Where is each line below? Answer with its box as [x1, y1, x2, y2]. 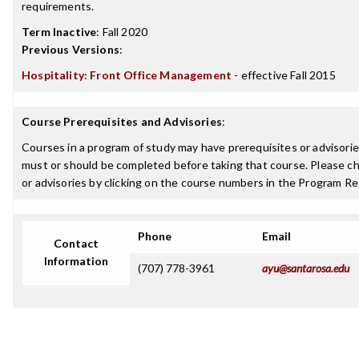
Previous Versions [22, 42, 119, 56]
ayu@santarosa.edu [262, 261, 349, 275]
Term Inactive [22, 25, 97, 38]
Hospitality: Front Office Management [22, 68, 232, 82]
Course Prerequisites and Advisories [22, 115, 222, 128]
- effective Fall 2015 [232, 68, 336, 82]
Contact [54, 236, 99, 250]
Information [44, 254, 108, 268]
